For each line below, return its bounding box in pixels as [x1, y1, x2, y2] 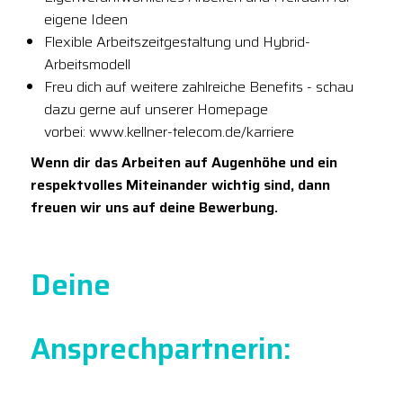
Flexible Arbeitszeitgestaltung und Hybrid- [44, 30, 310, 53]
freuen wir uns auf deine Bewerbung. [31, 196, 278, 219]
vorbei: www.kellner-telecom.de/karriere [44, 120, 298, 143]
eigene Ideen [44, 7, 128, 31]
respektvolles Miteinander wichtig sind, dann [31, 174, 330, 197]
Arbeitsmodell [44, 52, 130, 76]
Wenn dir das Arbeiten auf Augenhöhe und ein [31, 151, 337, 175]
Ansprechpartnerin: [31, 326, 291, 372]
